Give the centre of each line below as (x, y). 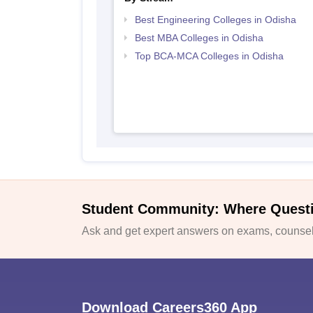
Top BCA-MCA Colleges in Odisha (209, 56)
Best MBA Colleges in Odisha (199, 38)
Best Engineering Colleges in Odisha (215, 20)
